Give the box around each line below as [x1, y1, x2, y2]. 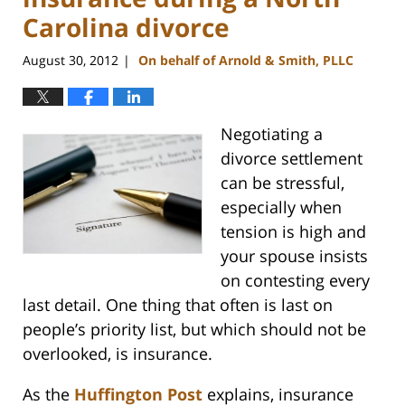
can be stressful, [221, 172, 344, 194]
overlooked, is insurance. [23, 343, 212, 365]
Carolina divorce [23, 9, 230, 44]
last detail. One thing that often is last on [23, 294, 333, 316]
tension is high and [221, 221, 366, 243]
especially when [221, 196, 342, 219]
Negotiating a [221, 123, 323, 146]
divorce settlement [221, 147, 363, 170]
